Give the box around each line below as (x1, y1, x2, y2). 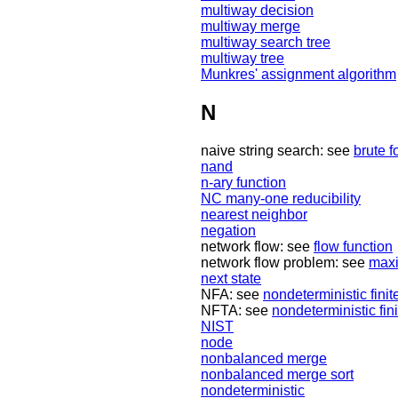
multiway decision (201, 3, 314, 19)
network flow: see (201, 239, 314, 255)
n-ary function (201, 175, 286, 191)
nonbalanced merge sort (201, 367, 354, 383)
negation (201, 223, 256, 239)
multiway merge (201, 19, 300, 35)
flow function (314, 239, 393, 255)
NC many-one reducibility (201, 191, 361, 207)
